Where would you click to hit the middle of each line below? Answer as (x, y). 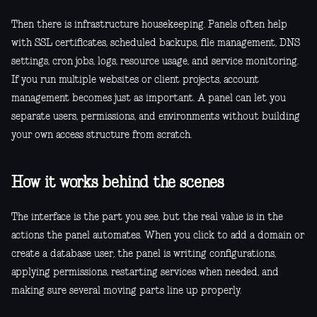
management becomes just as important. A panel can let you (149, 99)
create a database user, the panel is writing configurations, (144, 254)
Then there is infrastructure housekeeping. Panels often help (149, 25)
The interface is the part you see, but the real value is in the (147, 218)
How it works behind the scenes (117, 184)
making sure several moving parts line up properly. (126, 291)
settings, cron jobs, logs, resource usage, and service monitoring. (155, 62)
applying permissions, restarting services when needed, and (145, 273)
